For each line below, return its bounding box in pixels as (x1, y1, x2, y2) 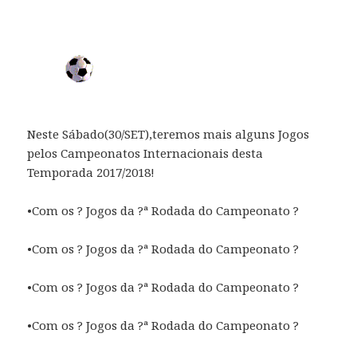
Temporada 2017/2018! (27, 163, 155, 180)
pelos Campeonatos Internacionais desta (27, 144, 264, 161)
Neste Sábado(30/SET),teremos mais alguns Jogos (27, 125, 310, 142)
